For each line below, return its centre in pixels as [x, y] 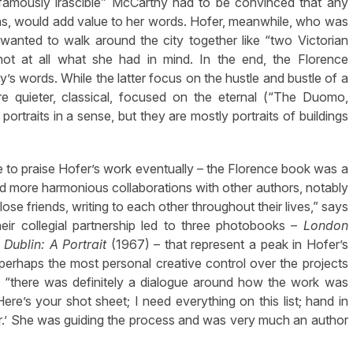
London [325, 226]
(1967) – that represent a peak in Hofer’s [227, 245]
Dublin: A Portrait [56, 245]
